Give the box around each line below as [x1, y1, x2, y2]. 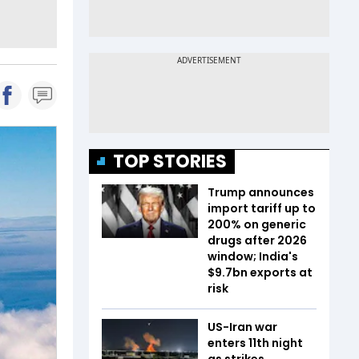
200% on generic [208, 216, 306, 232]
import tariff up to [208, 200, 316, 216]
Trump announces [208, 184, 314, 200]
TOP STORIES [113, 148, 227, 174]
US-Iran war [208, 318, 277, 335]
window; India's [208, 248, 298, 264]
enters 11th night [208, 334, 303, 351]
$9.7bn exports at [208, 264, 313, 280]
